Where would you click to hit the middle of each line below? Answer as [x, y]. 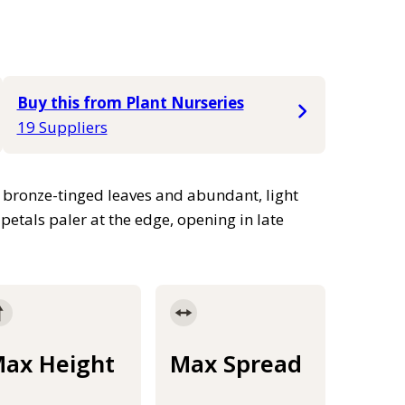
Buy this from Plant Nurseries [130, 102]
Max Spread [236, 364]
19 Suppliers [62, 127]
